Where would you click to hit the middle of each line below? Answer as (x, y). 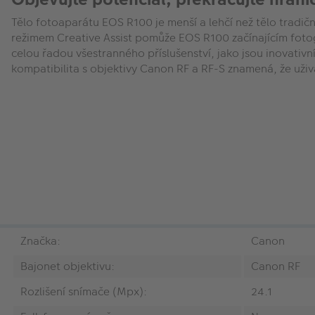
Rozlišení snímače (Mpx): (84, 291)
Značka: (40, 240)
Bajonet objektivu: (67, 266)
